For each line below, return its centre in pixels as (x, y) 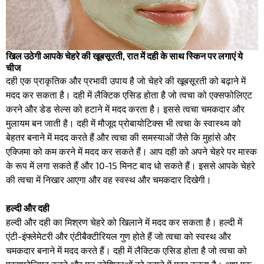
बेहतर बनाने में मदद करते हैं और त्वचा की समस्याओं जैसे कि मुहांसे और (121, 137)
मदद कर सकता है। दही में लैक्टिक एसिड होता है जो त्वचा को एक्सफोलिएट (129, 94)
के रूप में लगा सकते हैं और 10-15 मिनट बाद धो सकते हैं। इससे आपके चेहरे (131, 165)
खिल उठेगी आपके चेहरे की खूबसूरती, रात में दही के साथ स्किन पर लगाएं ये (124, 55)
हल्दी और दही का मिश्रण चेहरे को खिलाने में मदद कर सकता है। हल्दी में (124, 222)
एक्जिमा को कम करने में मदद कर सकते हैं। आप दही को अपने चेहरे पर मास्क (131, 151)
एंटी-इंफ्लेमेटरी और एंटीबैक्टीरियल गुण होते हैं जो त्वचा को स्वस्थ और (118, 236)
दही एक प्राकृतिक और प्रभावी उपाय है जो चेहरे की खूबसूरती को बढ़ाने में (126, 80)
